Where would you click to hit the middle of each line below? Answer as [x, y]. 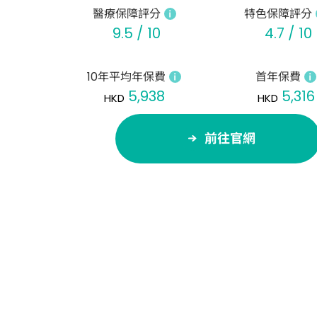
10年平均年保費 [127, 77]
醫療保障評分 [126, 14]
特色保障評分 [278, 14]
